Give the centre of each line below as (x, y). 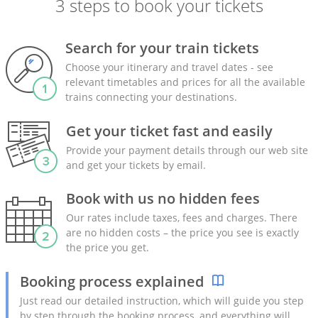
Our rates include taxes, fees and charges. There (182, 218)
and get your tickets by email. (136, 165)
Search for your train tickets (162, 48)
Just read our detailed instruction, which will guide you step (162, 301)
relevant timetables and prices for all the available (185, 82)
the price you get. (108, 247)
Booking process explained (112, 281)
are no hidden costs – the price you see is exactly (182, 232)
